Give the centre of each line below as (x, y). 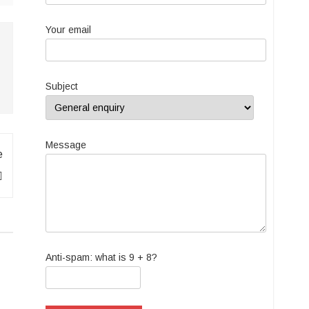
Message (66, 145)
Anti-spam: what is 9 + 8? (102, 257)
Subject (62, 86)
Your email (69, 30)
